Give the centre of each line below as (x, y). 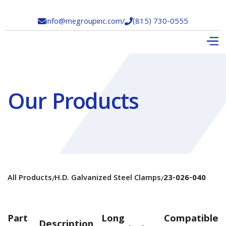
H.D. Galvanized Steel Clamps (108, 179)
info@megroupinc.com (84, 22)
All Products (30, 179)
